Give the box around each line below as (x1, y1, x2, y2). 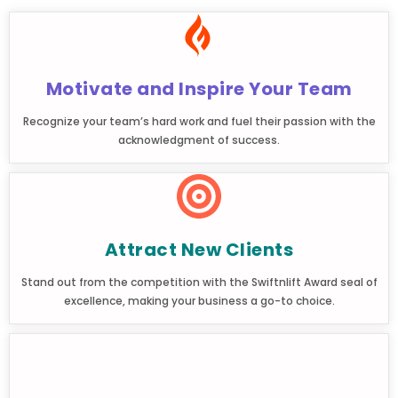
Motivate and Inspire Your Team (45, 76, 353, 101)
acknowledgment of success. (118, 131, 280, 147)
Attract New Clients (104, 236, 294, 262)
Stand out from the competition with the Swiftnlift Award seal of (20, 274, 378, 290)
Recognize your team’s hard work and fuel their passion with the (22, 113, 376, 129)
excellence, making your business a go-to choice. (63, 292, 335, 308)
